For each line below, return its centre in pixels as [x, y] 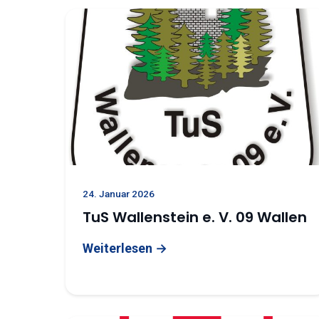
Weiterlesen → [125, 248]
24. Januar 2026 [119, 194]
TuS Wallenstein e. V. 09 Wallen [195, 217]
